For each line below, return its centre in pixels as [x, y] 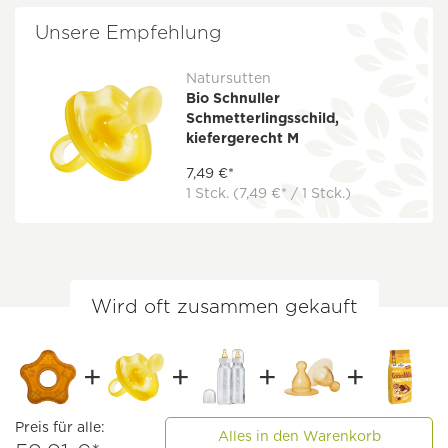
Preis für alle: [60, 427]
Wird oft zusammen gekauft [224, 307]
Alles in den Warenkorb [299, 436]
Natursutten [229, 78]
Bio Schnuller [233, 98]
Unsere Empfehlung [128, 33]
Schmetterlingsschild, [263, 118]
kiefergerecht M [243, 138]
